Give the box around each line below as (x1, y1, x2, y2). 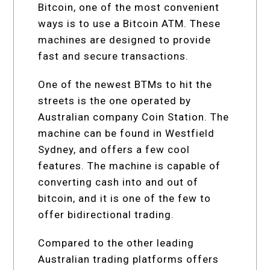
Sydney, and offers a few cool (38, 143, 190, 155)
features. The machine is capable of (38, 159, 221, 172)
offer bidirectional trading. (38, 208, 175, 221)
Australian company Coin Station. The (38, 110, 230, 123)
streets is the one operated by (38, 94, 192, 107)
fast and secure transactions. (38, 49, 189, 62)
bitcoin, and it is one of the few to (38, 192, 212, 204)
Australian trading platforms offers (38, 253, 219, 265)
